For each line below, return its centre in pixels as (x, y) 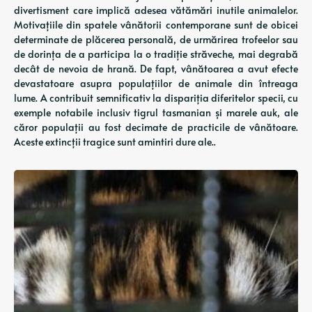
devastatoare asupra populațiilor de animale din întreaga (156, 83)
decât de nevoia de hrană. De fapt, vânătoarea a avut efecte (156, 69)
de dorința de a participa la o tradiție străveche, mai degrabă (156, 54)
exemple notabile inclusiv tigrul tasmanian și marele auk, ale (156, 112)
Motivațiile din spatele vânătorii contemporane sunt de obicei (156, 25)
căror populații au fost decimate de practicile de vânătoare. (156, 127)
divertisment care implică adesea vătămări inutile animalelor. (156, 10)
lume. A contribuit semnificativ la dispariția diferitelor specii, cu (156, 98)
